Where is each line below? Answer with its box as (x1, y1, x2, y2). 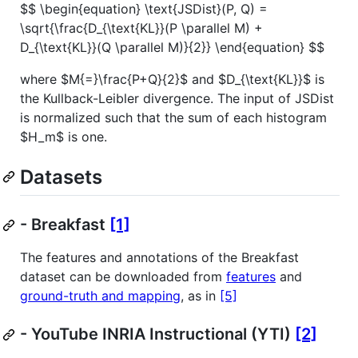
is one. (64, 128, 107, 145)
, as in (181, 288, 220, 304)
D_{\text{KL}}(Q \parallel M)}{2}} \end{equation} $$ (20, 38, 324, 55)
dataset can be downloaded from (20, 268, 226, 285)
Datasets (20, 165, 102, 189)
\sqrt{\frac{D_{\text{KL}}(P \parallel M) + (20, 19, 263, 36)
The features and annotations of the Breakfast (20, 249, 299, 266)
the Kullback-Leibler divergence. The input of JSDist (20, 89, 334, 106)
